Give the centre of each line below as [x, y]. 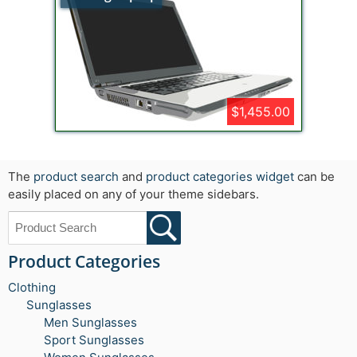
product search [76, 177]
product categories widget [220, 177]
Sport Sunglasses [94, 340]
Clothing [32, 288]
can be [314, 177]
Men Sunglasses [90, 323]
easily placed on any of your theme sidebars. [133, 194]
